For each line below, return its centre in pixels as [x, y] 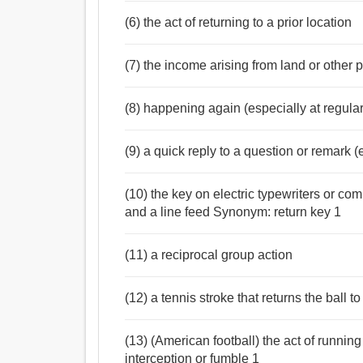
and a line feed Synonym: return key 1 [233, 212]
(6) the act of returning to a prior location [239, 23]
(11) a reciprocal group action [209, 255]
